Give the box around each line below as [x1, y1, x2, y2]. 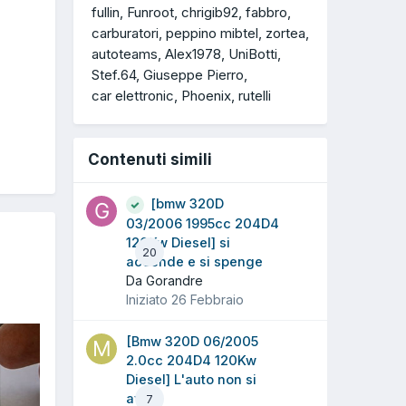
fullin [92, 4, 120, 22]
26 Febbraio [171, 292, 244, 308]
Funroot [127, 4, 174, 22]
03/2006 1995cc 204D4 [126, 216, 279, 233]
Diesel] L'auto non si [126, 372, 256, 389]
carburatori [92, 24, 159, 43]
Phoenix [181, 87, 231, 105]
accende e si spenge [126, 254, 263, 271]
